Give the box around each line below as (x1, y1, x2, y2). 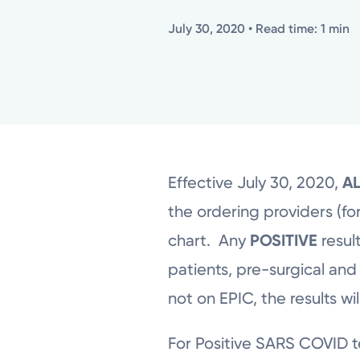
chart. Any (168, 230, 251, 250)
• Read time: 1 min (245, 20, 350, 36)
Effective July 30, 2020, (168, 172, 343, 192)
